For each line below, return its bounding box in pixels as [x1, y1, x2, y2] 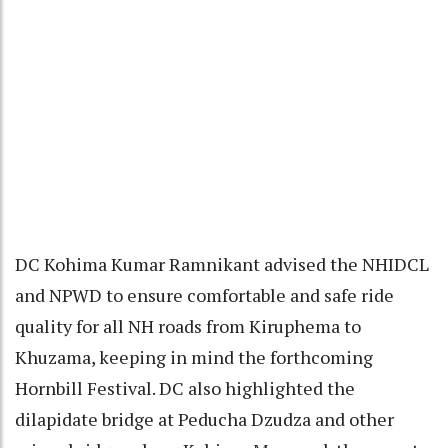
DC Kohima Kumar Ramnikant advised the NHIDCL [15, 251, 429, 276]
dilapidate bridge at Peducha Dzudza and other [15, 406, 394, 431]
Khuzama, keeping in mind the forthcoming [15, 344, 373, 369]
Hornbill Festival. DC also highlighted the [15, 375, 355, 400]
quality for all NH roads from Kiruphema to [15, 313, 361, 338]
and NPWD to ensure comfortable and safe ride [15, 282, 394, 307]
